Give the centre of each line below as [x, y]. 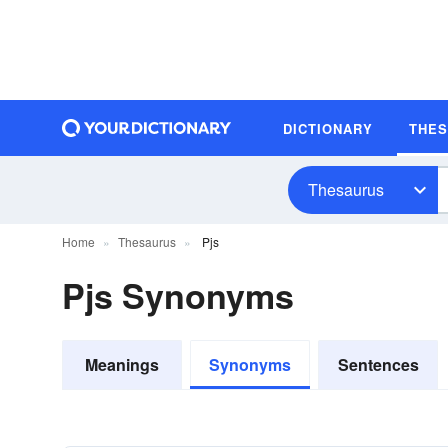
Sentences [378, 364]
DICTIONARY [328, 128]
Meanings [122, 364]
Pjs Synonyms [178, 295]
